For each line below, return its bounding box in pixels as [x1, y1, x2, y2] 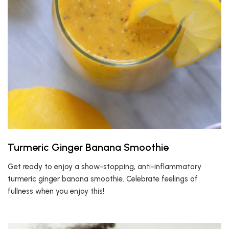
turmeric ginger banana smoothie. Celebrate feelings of [8, 174, 198, 184]
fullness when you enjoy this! [8, 187, 104, 196]
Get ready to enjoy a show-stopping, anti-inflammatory [8, 162, 201, 171]
